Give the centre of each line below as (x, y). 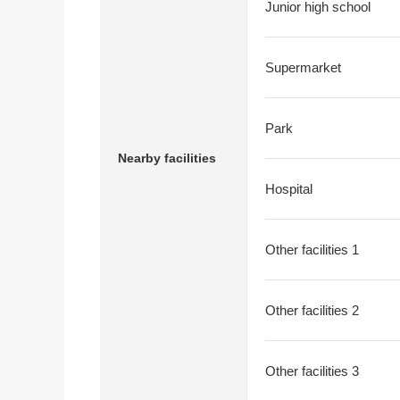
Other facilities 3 (312, 371)
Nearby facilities (167, 158)
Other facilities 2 (312, 310)
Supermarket (303, 67)
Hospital (289, 189)
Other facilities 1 (312, 250)
